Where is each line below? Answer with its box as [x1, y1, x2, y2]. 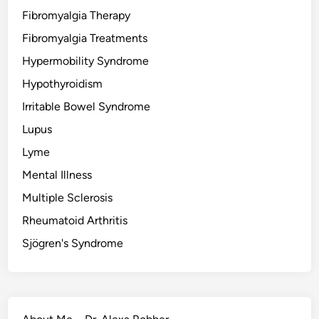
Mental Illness [22, 168, 93, 182]
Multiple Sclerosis [22, 191, 113, 205]
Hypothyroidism [22, 77, 103, 91]
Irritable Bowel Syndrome [22, 100, 151, 114]
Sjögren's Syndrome [22, 236, 124, 251]
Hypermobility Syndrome [22, 54, 150, 68]
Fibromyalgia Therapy [22, 9, 131, 23]
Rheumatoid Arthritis [22, 214, 128, 228]
